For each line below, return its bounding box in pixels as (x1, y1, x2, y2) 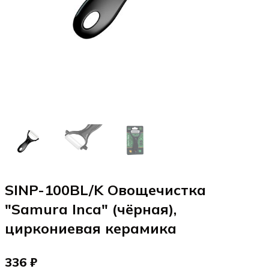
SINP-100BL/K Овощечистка (5, 181, 206, 199)
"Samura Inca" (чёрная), (5, 200, 177, 218)
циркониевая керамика (5, 219, 177, 237)
